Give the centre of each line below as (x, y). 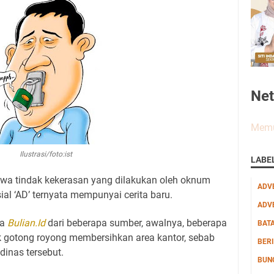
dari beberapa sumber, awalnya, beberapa (136, 223)
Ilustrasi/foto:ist (46, 154)
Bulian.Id (26, 223)
